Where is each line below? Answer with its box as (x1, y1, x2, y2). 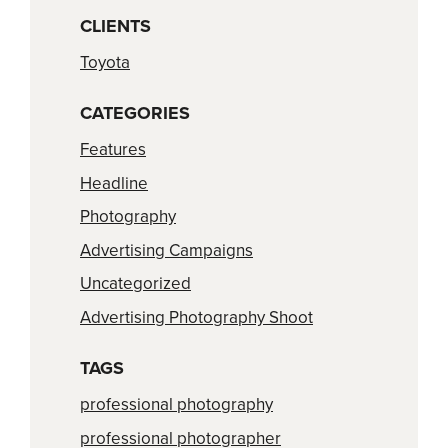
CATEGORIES (80, 102, 190, 125)
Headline (80, 172, 148, 194)
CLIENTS (80, 14, 151, 37)
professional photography (80, 394, 273, 416)
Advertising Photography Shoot (80, 306, 313, 328)
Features (80, 139, 146, 161)
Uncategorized (80, 273, 191, 295)
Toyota (80, 51, 130, 73)
